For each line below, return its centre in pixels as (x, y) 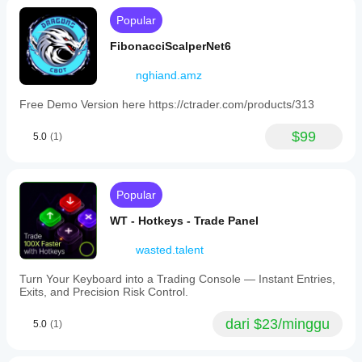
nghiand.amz (169, 75)
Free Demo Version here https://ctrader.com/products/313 (167, 104)
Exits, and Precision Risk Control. (104, 292)
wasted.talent (170, 250)
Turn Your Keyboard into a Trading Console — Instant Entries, (177, 279)
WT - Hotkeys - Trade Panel (184, 221)
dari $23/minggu (278, 324)
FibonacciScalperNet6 (170, 46)
